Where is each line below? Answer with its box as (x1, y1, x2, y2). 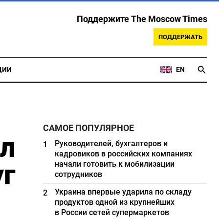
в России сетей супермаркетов (55, 208, 170, 217)
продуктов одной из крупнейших (55, 197, 175, 207)
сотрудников (55, 170, 103, 179)
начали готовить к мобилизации (55, 159, 175, 169)
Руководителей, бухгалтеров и (55, 139, 168, 148)
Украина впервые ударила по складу (55, 187, 192, 197)
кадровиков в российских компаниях (55, 149, 193, 158)
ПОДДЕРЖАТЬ (158, 33, 202, 41)
